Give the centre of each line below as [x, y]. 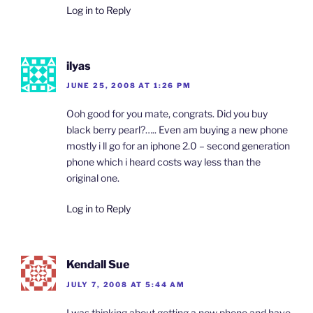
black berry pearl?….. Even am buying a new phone [177, 130]
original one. [93, 178]
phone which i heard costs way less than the [163, 162]
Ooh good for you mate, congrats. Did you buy [167, 114]
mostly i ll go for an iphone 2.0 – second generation [178, 146]
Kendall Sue [98, 265]
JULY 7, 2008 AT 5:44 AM [126, 284]
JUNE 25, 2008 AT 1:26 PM [129, 86]
